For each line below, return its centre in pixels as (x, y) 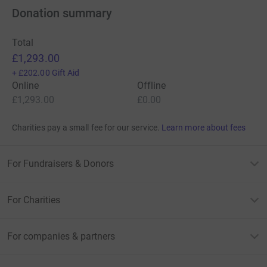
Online (26, 85)
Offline (152, 85)
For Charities (34, 200)
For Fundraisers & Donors (60, 163)
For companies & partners (61, 236)
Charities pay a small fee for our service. (86, 127)
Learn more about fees (204, 127)
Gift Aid (66, 72)
